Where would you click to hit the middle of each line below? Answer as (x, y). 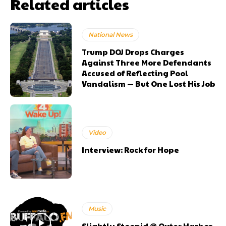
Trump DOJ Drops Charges (133, 52)
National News (111, 35)
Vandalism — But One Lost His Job (149, 84)
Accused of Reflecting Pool (135, 73)
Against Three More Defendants (147, 63)
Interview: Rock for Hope (131, 149)
